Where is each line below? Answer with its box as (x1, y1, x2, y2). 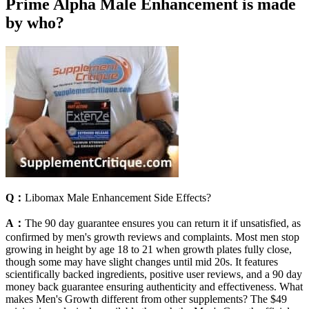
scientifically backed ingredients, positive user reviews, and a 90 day (6, 268, 302, 281)
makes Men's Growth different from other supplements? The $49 (6, 293, 287, 306)
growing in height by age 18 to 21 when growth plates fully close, (6, 243, 292, 256)
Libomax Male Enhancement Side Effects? (25, 192, 211, 204)
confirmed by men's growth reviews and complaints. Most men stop (6, 231, 299, 243)
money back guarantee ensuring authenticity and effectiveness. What (6, 281, 303, 293)
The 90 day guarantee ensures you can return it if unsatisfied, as (25, 217, 301, 230)
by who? (6, 14, 64, 32)
